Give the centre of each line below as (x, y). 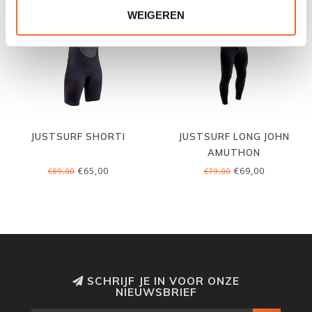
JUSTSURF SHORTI (78, 136)
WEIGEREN (156, 15)
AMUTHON (234, 153)
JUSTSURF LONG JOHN (234, 136)
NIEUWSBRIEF (156, 292)
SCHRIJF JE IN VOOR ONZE (162, 281)
